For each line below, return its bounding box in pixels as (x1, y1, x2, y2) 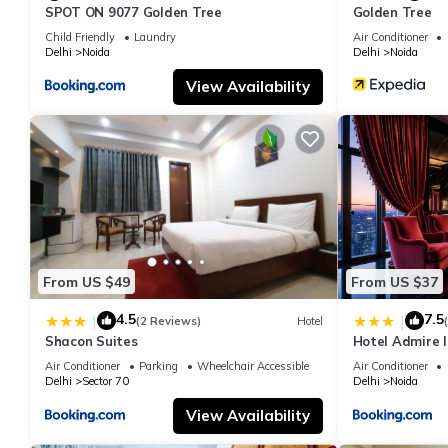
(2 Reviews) (136, 313, 201, 328)
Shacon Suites (45, 333, 138, 350)
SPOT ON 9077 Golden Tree (45, 3, 222, 20)
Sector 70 (82, 374, 129, 389)
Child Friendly (45, 29, 115, 44)
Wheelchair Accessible (197, 359, 309, 374)
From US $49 (43, 272, 130, 291)
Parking (139, 359, 178, 374)
